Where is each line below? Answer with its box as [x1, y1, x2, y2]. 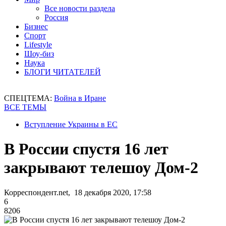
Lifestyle [24, 40, 52, 49]
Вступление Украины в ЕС [24, 120, 118, 129]
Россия [44, 13, 68, 22]
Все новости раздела [44, 4, 115, 13]
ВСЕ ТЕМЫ [4, 103, 46, 111]
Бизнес [24, 22, 48, 31]
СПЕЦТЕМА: [4, 94, 54, 102]
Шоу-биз [24, 49, 54, 58]
